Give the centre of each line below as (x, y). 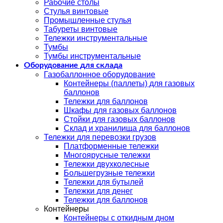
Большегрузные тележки (109, 173)
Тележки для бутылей (104, 182)
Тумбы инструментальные (92, 56)
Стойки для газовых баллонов (119, 119)
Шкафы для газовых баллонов (120, 111)
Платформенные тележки (111, 146)
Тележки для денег (98, 191)
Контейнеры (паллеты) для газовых (129, 84)
